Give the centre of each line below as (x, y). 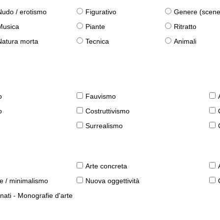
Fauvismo (101, 96)
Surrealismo (104, 126)
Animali (185, 41)
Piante (96, 27)
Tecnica (97, 41)
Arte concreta (107, 166)
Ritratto (185, 27)
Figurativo (101, 12)
